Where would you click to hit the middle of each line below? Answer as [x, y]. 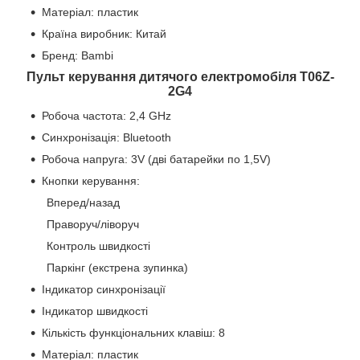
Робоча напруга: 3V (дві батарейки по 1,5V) [156, 159]
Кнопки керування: [91, 180]
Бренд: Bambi [78, 56]
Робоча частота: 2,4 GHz [106, 115]
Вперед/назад [83, 202]
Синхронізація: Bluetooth [106, 137]
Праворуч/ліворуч [93, 224]
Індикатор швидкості [95, 311]
